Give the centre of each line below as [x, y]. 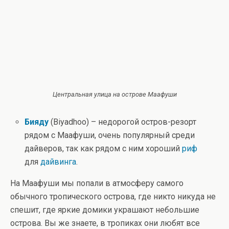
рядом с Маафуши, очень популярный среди [110, 135]
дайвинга [59, 162]
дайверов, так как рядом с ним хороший [104, 148]
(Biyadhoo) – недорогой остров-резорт [123, 122]
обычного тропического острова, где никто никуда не [113, 196]
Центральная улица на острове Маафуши [114, 94]
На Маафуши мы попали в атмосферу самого [97, 183]
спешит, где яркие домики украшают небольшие [105, 210]
